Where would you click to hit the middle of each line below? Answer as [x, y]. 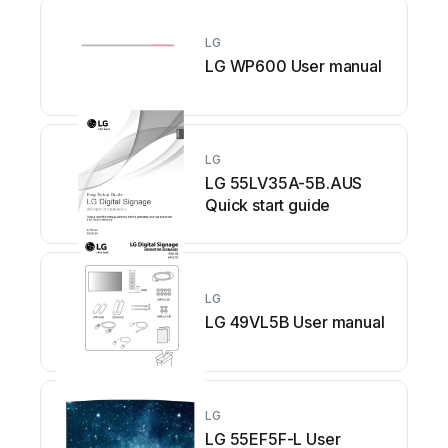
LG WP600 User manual [293, 66]
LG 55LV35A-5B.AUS [284, 183]
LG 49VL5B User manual [295, 322]
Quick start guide [268, 205]
